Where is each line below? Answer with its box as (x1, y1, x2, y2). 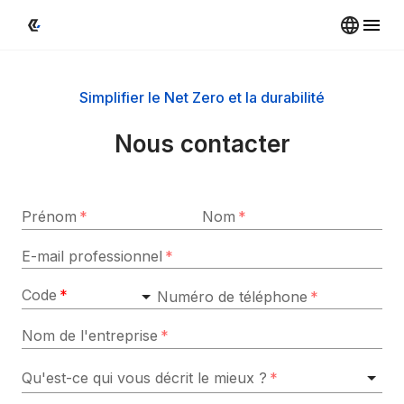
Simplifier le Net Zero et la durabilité (79, 88, 325, 106)
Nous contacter (114, 130, 290, 158)
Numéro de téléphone (157, 287, 308, 306)
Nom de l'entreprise (22, 326, 158, 345)
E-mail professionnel (22, 246, 162, 265)
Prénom (22, 207, 77, 225)
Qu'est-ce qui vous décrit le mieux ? (22, 368, 267, 387)
